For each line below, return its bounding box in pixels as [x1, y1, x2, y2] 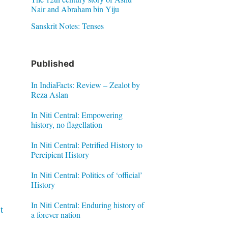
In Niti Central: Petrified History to [31, 139, 142, 150]
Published [31, 59, 74, 69]
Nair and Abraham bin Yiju [31, 4, 119, 14]
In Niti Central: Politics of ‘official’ [31, 169, 142, 180]
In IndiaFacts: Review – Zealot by [31, 79, 140, 90]
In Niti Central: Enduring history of [31, 199, 144, 210]
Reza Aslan [31, 89, 68, 100]
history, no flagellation [31, 119, 102, 130]
